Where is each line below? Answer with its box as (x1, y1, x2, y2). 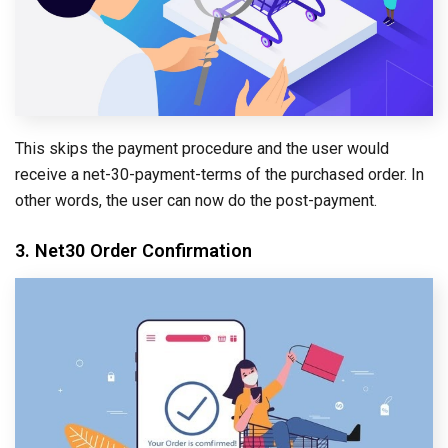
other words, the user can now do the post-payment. (15, 190, 377, 210)
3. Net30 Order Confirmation (15, 239, 252, 261)
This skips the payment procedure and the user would (15, 138, 389, 158)
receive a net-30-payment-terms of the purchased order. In (15, 164, 424, 184)
